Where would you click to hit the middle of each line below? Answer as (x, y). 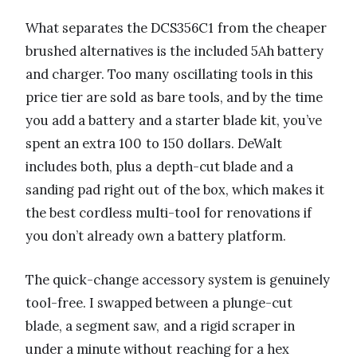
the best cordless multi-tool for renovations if (169, 213)
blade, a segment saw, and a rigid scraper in (161, 326)
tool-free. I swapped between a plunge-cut (159, 303)
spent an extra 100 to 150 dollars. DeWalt (154, 144)
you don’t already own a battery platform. (156, 236)
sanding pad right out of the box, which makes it (175, 190)
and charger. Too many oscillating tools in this (170, 75)
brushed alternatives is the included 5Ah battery (175, 51)
